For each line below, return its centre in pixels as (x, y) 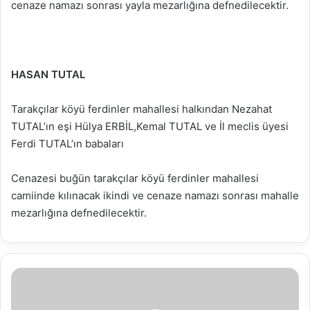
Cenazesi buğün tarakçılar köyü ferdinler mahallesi (135, 178)
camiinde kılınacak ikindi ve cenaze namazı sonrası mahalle (155, 195)
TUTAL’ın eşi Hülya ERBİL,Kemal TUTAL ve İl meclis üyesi (150, 126)
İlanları (24, 303)
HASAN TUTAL (48, 74)
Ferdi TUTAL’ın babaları (67, 143)
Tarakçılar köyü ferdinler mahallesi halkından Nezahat (142, 109)
